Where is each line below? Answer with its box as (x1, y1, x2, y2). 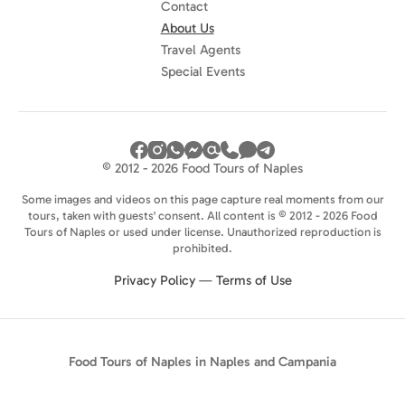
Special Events (160, 62, 245, 80)
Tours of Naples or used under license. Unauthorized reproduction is (24, 224, 381, 239)
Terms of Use (215, 271, 292, 288)
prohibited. (173, 240, 232, 255)
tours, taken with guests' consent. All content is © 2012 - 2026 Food (27, 208, 378, 222)
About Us (160, 19, 214, 36)
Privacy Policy (113, 271, 195, 288)
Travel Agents (160, 41, 240, 58)
